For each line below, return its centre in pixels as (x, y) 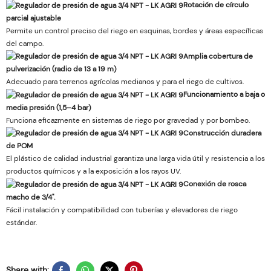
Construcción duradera (222, 133)
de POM (19, 146)
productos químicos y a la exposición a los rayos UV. (93, 171)
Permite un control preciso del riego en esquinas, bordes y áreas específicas (135, 31)
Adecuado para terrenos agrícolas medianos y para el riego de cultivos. (125, 82)
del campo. (25, 43)
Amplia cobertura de (218, 56)
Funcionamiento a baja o (224, 95)
